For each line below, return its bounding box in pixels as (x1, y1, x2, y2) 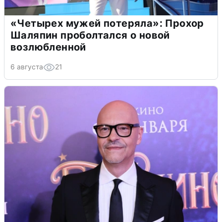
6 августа (10, 62, 43, 71)
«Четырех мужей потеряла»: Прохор (10, 17, 204, 30)
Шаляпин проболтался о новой (10, 29, 170, 42)
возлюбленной (10, 41, 86, 54)
